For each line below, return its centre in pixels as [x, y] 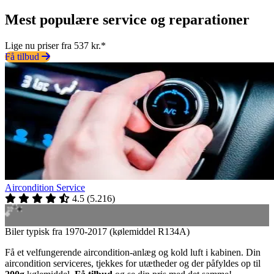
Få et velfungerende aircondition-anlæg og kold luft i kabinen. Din [133, 252]
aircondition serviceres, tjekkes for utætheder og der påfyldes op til [133, 263]
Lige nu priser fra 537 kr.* [55, 45]
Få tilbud [23, 56]
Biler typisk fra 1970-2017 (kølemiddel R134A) [97, 231]
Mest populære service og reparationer [127, 19]
